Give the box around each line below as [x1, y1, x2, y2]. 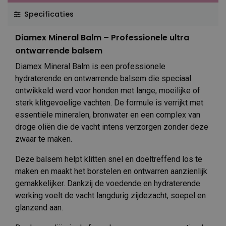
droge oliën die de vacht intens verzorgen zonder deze [15, 122, 208, 132]
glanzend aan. [15, 202, 63, 212]
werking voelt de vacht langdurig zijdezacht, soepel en [15, 190, 206, 200]
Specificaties [22, 9, 74, 19]
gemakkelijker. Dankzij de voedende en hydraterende [15, 178, 200, 188]
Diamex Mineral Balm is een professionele [15, 61, 165, 71]
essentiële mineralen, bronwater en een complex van [15, 109, 200, 120]
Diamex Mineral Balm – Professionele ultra [15, 31, 189, 43]
